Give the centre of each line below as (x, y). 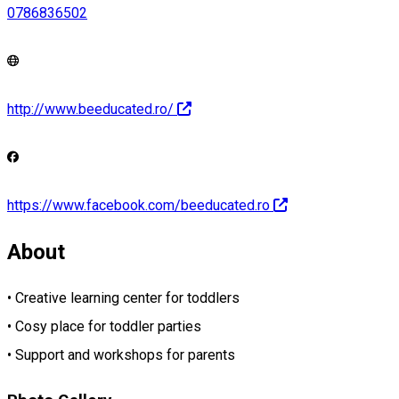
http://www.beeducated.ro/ (90, 109)
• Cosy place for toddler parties (104, 327)
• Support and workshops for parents (121, 355)
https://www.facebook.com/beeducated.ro (138, 206)
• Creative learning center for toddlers (123, 298)
